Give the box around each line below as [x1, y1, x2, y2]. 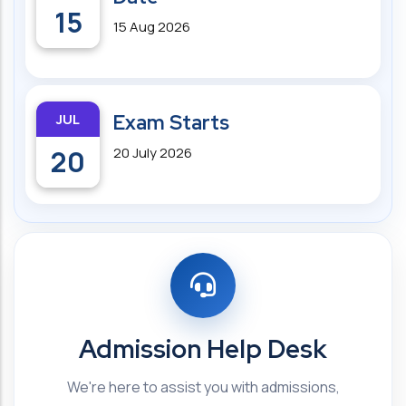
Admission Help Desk [79, 332, 327, 366]
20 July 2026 [113, 143, 192, 162]
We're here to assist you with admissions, [66, 377, 340, 397]
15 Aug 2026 [113, 17, 190, 36]
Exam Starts [113, 110, 229, 136]
